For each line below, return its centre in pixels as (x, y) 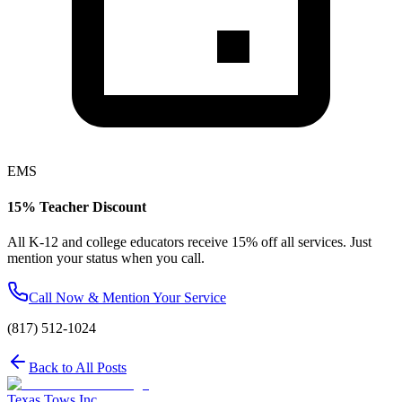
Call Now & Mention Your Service (127, 297)
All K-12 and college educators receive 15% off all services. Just (189, 241)
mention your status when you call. (106, 258)
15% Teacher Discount (77, 206)
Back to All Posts (78, 367)
